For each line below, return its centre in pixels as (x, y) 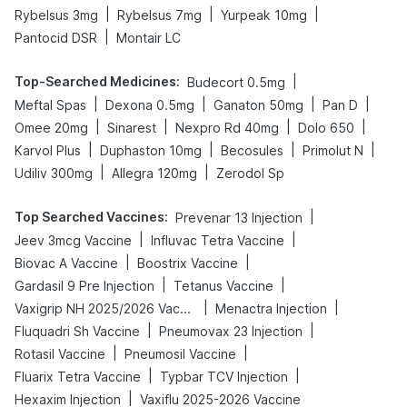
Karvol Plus (48, 150)
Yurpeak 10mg (264, 15)
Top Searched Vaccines (89, 216)
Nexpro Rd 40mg (227, 127)
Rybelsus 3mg (56, 15)
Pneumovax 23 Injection (231, 331)
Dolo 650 (326, 127)
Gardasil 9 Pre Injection (84, 285)
